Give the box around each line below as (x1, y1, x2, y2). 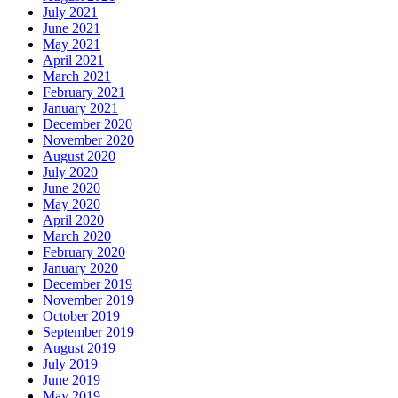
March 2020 (43, 228, 111, 244)
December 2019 (43, 276, 132, 292)
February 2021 (43, 84, 125, 100)
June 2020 (43, 180, 100, 196)
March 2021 (43, 68, 111, 84)
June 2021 (43, 20, 100, 36)
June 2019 (43, 372, 100, 388)
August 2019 (43, 340, 115, 356)
